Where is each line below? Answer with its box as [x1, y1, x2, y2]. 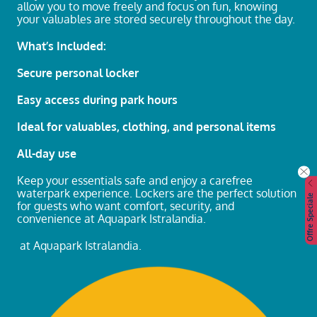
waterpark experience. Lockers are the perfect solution [17, 185, 296, 200]
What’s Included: [17, 38, 106, 53]
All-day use [17, 146, 76, 161]
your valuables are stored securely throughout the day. [17, 11, 295, 26]
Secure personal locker [17, 65, 139, 80]
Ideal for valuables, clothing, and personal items [17, 119, 276, 134]
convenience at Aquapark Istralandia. [17, 211, 206, 226]
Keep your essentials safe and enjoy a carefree [17, 173, 253, 188]
